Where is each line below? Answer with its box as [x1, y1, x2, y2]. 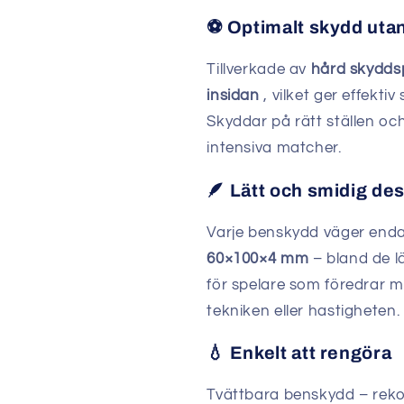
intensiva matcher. [207, 140, 342, 156]
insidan [207, 87, 260, 104]
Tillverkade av [207, 61, 311, 78]
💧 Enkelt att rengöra [207, 344, 392, 363]
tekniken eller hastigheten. [207, 302, 400, 319]
